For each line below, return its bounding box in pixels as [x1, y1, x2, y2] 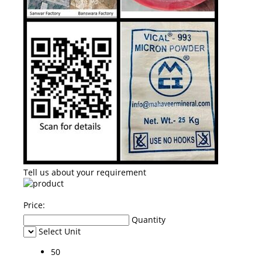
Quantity [132, 213, 166, 225]
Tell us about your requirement [23, 166, 146, 178]
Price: [23, 199, 45, 211]
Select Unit [39, 225, 81, 237]
